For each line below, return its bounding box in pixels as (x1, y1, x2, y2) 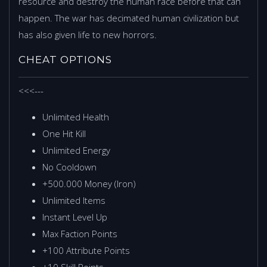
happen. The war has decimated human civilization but (18, 11, 239, 24)
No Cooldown (42, 160, 97, 173)
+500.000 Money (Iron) (42, 177, 136, 190)
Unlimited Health (42, 110, 109, 123)
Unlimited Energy (42, 144, 110, 156)
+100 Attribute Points (42, 244, 130, 256)
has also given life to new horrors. (18, 28, 157, 41)
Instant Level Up (42, 210, 107, 223)
